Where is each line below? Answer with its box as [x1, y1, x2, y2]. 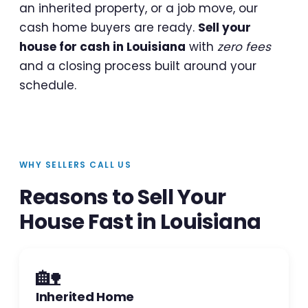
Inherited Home [36, 287, 135, 305]
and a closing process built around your [19, 57, 256, 74]
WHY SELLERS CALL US [19, 158, 132, 170]
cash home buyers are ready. [19, 19, 198, 36]
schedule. [19, 76, 76, 93]
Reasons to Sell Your [19, 182, 226, 212]
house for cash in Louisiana [19, 38, 186, 55]
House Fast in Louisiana [19, 207, 261, 236]
